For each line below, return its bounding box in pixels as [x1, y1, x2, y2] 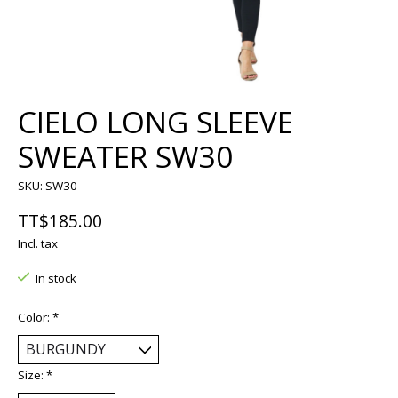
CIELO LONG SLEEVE [18, 102, 293, 143]
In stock [35, 269, 76, 286]
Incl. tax [18, 235, 58, 251]
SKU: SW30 [18, 178, 77, 195]
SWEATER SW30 [18, 137, 233, 178]
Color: [18, 309, 52, 326]
